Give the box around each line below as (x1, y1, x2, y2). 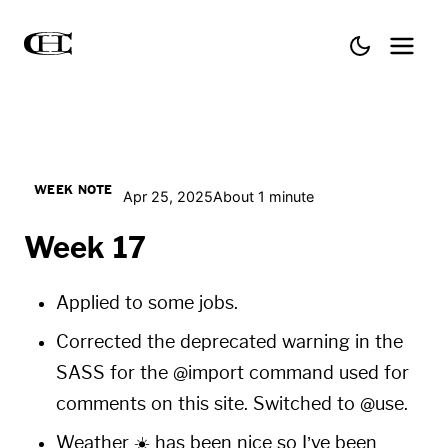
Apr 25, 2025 (122, 188, 213, 205)
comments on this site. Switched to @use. (56, 394, 408, 414)
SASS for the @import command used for (56, 363, 409, 383)
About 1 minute (212, 188, 314, 205)
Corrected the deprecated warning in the (56, 332, 403, 352)
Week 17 (24, 232, 146, 264)
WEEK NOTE (33, 183, 113, 197)
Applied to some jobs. (56, 293, 238, 313)
